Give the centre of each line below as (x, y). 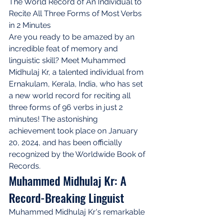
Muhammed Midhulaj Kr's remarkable (78, 212)
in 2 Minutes (30, 25)
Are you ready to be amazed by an (73, 37)
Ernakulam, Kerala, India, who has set (77, 84)
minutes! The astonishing (54, 119)
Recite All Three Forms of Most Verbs (76, 13)
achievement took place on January (74, 131)
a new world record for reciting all (71, 95)
